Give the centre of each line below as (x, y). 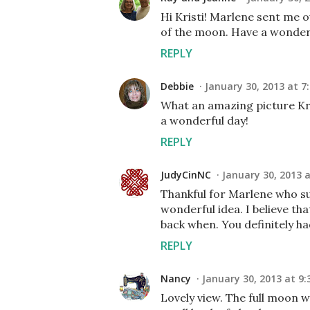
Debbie (177, 86)
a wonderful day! (204, 120)
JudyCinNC (186, 175)
